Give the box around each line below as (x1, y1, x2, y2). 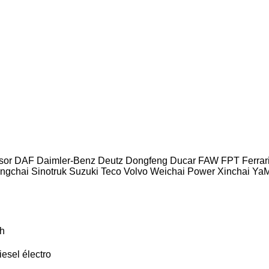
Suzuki (69, 166, 98, 177)
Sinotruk (31, 166, 67, 177)
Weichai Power (150, 166, 215, 177)
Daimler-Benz (37, 155, 95, 166)
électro (22, 249, 51, 259)
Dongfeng (125, 155, 168, 166)
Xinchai (217, 166, 250, 177)
